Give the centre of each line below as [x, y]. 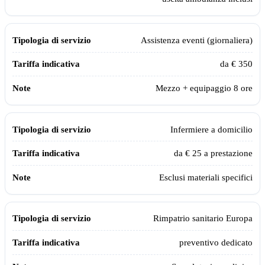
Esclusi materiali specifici [206, 177]
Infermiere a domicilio [211, 129]
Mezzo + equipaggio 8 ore [204, 88]
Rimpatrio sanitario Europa [203, 218]
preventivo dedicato [216, 242]
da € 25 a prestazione [213, 153]
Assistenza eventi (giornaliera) [197, 40]
